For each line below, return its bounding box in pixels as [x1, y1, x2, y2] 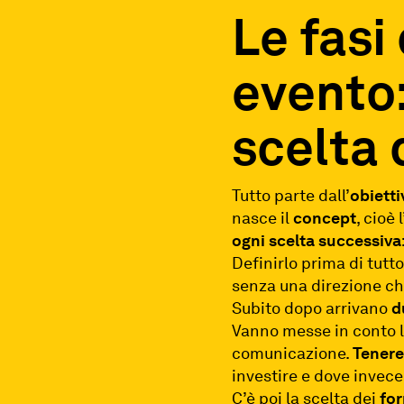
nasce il [232, 207, 294, 227]
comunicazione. [232, 343, 353, 363]
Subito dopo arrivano [232, 298, 392, 317]
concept [293, 207, 357, 227]
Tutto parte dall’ [232, 185, 351, 205]
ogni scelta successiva [232, 230, 402, 250]
